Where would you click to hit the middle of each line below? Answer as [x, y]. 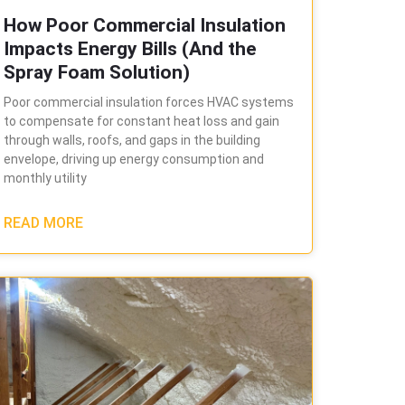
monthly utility [45, 178]
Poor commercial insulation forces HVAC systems [148, 102]
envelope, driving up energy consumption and [133, 159]
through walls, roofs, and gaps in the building [132, 140]
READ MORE [43, 222]
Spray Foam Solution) [96, 72]
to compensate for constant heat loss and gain [141, 121]
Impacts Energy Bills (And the [129, 48]
